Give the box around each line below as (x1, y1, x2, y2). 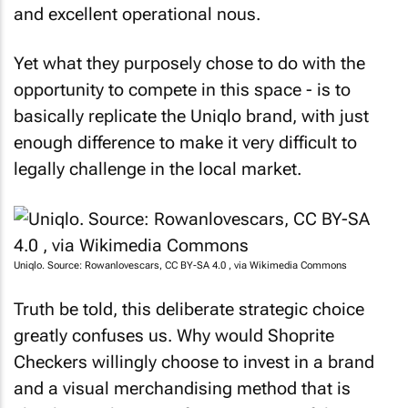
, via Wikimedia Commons (229, 251, 347, 264)
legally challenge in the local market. (14, 151, 301, 172)
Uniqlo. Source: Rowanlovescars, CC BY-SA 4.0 (14, 251, 229, 264)
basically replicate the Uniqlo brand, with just (14, 98, 369, 119)
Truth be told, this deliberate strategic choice (14, 291, 364, 312)
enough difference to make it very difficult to (14, 125, 357, 146)
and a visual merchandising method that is (14, 371, 351, 392)
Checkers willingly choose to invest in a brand (14, 344, 374, 365)
